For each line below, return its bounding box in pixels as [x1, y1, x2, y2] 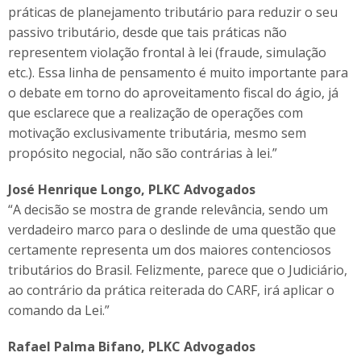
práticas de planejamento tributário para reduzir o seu [8, 3, 338, 21]
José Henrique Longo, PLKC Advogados [8, 180, 255, 198]
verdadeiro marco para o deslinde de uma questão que [8, 221, 336, 239]
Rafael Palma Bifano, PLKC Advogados [8, 338, 255, 355]
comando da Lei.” [8, 301, 110, 319]
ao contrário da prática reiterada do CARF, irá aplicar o [8, 281, 334, 299]
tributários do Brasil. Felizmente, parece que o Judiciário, [8, 261, 347, 279]
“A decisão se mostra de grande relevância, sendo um [8, 201, 328, 218]
